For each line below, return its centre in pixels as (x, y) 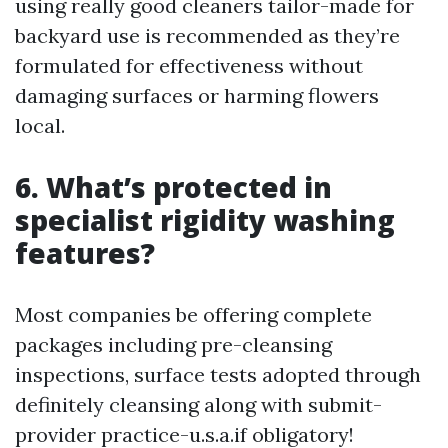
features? (85, 253)
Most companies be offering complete (193, 314)
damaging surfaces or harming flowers (197, 95)
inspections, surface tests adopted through (218, 374)
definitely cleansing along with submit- (198, 404)
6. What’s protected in (173, 187)
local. (40, 125)
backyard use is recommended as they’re (207, 35)
